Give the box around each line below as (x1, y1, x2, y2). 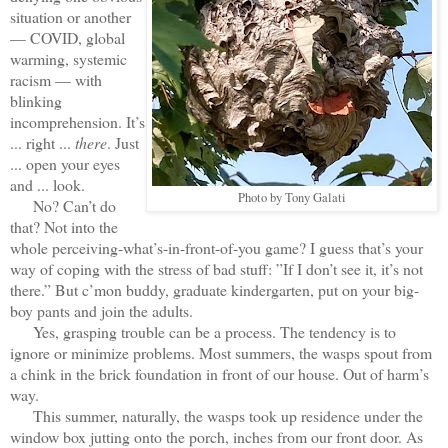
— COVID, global (10, 26, 125, 48)
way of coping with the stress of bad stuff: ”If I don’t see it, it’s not (10, 257, 423, 279)
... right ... (10, 131, 75, 153)
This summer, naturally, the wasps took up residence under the (10, 404, 423, 426)
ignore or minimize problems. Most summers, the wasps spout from (10, 341, 432, 363)
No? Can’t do (10, 194, 116, 216)
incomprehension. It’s (10, 110, 145, 132)
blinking (10, 89, 62, 111)
